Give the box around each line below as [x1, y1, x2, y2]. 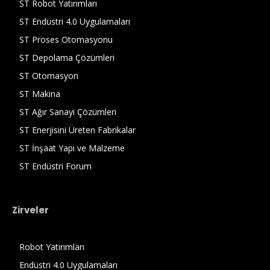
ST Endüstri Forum [19, 160, 92, 172]
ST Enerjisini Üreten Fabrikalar [19, 124, 136, 136]
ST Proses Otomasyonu [19, 33, 113, 45]
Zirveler [12, 203, 49, 216]
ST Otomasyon [19, 69, 78, 81]
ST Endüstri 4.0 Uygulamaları [19, 15, 130, 27]
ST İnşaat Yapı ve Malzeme [19, 142, 125, 154]
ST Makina [19, 87, 60, 99]
